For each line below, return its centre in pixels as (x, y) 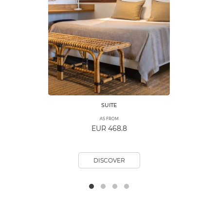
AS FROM (109, 119)
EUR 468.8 (109, 129)
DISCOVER (109, 161)
